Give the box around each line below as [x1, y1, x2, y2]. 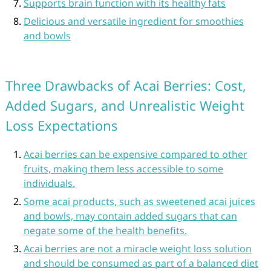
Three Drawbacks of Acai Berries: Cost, [5, 76, 246, 94]
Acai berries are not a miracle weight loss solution [23, 242, 252, 255]
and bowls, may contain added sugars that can [23, 209, 237, 223]
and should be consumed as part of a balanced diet [23, 256, 258, 270]
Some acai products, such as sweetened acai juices [23, 195, 255, 208]
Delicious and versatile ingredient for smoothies [23, 15, 244, 28]
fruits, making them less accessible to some [23, 162, 223, 175]
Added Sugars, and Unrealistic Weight [5, 96, 244, 114]
